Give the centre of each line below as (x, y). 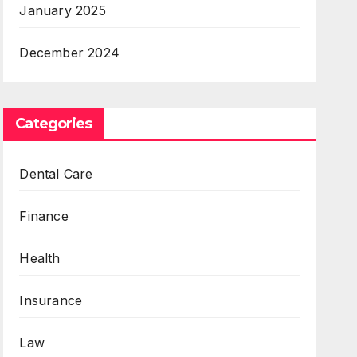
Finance (44, 216)
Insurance (51, 300)
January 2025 (63, 10)
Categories (54, 124)
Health (40, 258)
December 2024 (69, 53)
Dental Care (56, 174)
